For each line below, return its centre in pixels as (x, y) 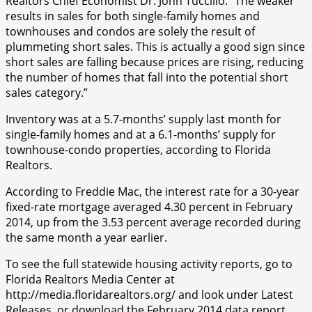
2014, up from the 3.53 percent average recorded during (153, 222)
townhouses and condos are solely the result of (130, 31)
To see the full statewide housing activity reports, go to (149, 264)
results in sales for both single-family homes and (133, 16)
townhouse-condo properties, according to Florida (138, 149)
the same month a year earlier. (86, 237)
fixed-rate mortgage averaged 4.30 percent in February (149, 206)
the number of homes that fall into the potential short (147, 77)
